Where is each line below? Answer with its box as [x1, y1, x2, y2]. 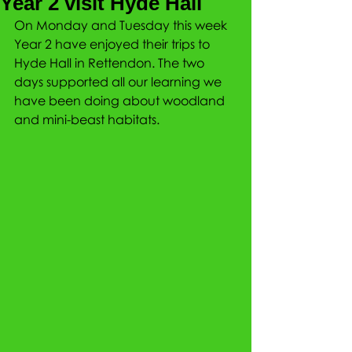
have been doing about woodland [14, 93, 228, 108]
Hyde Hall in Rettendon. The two [14, 55, 207, 71]
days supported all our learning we [14, 74, 225, 90]
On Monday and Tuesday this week [14, 17, 230, 33]
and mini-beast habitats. [14, 112, 159, 127]
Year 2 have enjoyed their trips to [14, 36, 213, 52]
